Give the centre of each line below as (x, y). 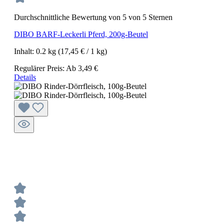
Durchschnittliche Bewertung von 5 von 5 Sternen (93, 17)
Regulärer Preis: (40, 68)
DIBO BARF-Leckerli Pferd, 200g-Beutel (81, 34)
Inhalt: (25, 51)
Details (25, 77)
